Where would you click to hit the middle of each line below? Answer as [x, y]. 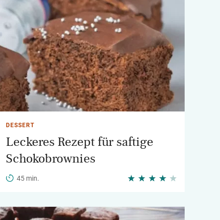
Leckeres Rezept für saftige [80, 142]
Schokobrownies [51, 159]
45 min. [28, 178]
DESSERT [20, 125]
